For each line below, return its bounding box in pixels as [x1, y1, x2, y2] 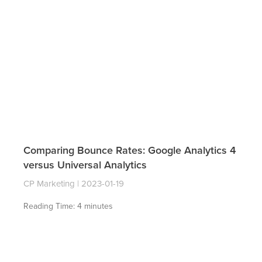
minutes [84, 200, 113, 212]
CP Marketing [23, 177, 77, 189]
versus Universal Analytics [23, 157, 147, 172]
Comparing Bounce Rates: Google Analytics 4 [23, 143, 236, 157]
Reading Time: [23, 200, 77, 212]
